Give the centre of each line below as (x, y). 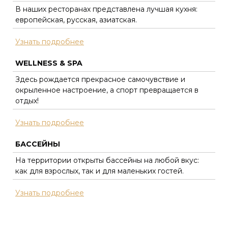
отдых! (27, 101)
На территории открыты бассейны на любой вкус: (107, 160)
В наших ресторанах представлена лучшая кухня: (106, 9)
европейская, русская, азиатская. (76, 20)
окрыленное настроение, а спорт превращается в (107, 90)
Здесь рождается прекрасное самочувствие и (100, 79)
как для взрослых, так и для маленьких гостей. (99, 171)
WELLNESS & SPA (49, 63)
